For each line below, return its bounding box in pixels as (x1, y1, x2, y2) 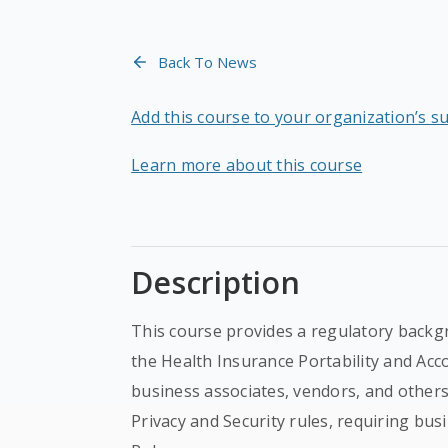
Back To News (158, 52, 258, 72)
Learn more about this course (131, 154, 363, 176)
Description (131, 262, 300, 303)
